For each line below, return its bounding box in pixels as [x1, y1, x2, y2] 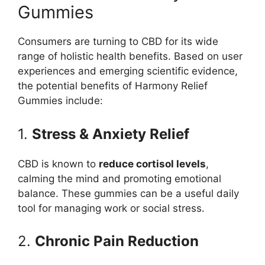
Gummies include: [18, 95, 103, 107]
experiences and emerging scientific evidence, [18, 65, 238, 77]
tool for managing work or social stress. [18, 202, 205, 214]
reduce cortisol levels [99, 157, 206, 170]
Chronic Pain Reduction [35, 232, 199, 250]
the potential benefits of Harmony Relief [18, 80, 208, 92]
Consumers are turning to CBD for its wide [18, 35, 218, 48]
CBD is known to [18, 157, 99, 170]
